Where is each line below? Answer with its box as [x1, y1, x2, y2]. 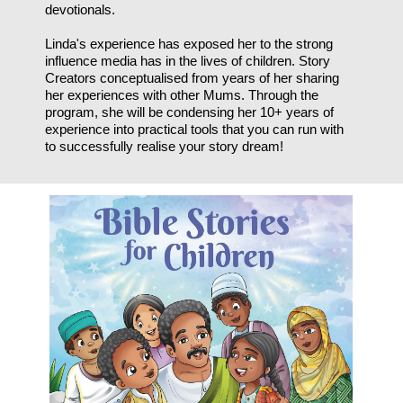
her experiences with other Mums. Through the [45, 86, 319, 103]
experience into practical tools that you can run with [45, 121, 345, 137]
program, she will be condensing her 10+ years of [45, 103, 335, 120]
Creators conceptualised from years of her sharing [45, 69, 340, 85]
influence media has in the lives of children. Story [45, 52, 331, 68]
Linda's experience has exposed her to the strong [45, 35, 334, 51]
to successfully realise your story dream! [45, 138, 284, 154]
